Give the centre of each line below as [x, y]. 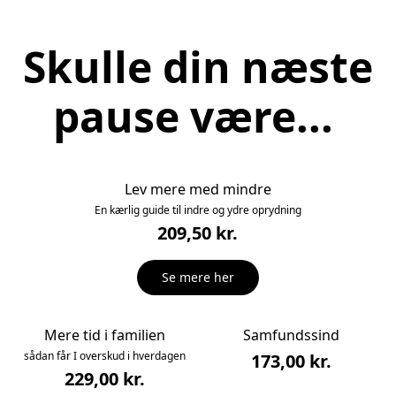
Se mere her [198, 278]
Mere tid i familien [104, 335]
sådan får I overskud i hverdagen [104, 355]
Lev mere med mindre [198, 190]
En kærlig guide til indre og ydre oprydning [198, 210]
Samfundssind [292, 335]
